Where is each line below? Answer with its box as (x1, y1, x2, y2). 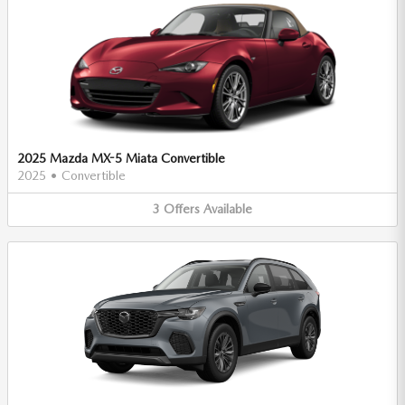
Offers (164, 202, 200, 217)
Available (203, 202, 252, 217)
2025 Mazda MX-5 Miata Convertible (17, 151, 225, 166)
